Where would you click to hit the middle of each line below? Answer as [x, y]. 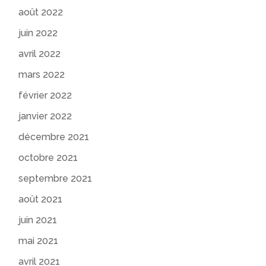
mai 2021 [39, 240]
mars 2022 [42, 74]
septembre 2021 [56, 178]
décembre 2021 [54, 137]
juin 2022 [38, 33]
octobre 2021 [48, 157]
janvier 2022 [45, 116]
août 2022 [41, 12]
